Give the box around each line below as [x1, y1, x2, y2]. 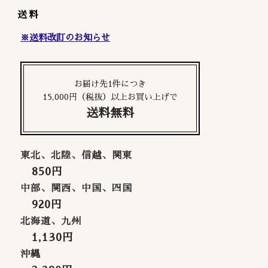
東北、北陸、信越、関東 [20, 150, 133, 160]
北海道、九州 [20, 216, 82, 226]
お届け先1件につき [74, 79, 147, 88]
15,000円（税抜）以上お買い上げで [42, 92, 178, 101]
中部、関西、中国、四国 [20, 183, 133, 193]
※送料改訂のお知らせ [20, 32, 111, 42]
